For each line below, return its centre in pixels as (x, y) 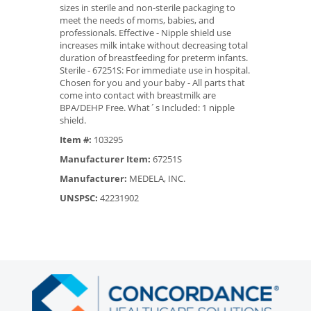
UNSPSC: (79, 197)
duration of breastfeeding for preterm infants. (154, 57)
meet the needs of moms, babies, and (137, 20)
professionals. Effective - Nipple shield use (145, 32)
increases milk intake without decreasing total (154, 45)
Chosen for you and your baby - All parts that (152, 82)
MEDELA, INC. (156, 178)
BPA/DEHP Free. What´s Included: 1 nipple (147, 107)
